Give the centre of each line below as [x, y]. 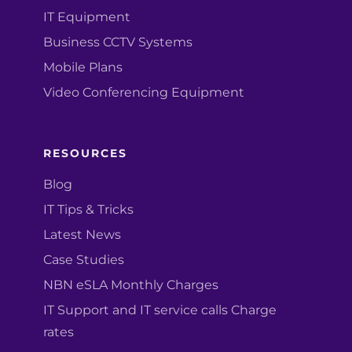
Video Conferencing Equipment [144, 93]
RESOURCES [85, 154]
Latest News [82, 235]
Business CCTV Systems [118, 42]
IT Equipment [87, 17]
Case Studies [84, 260]
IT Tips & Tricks [88, 210]
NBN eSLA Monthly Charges [131, 285]
